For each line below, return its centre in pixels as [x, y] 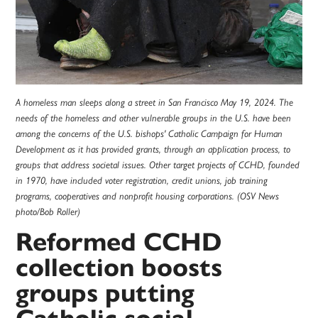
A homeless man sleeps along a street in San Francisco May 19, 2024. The [155, 103]
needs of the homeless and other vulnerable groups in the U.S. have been [154, 118]
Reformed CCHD [119, 242]
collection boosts [119, 268]
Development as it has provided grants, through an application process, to [153, 149]
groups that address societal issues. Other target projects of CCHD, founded [158, 165]
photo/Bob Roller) [48, 212]
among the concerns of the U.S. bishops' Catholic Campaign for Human [149, 134]
